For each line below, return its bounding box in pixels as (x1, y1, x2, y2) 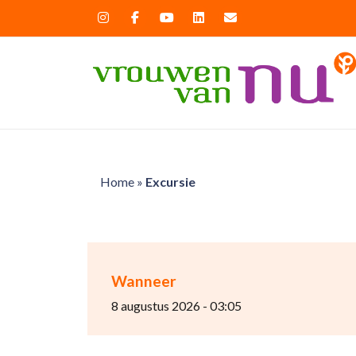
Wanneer (110, 272, 176, 290)
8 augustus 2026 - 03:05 (110, 298, 242, 313)
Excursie (145, 174, 195, 189)
